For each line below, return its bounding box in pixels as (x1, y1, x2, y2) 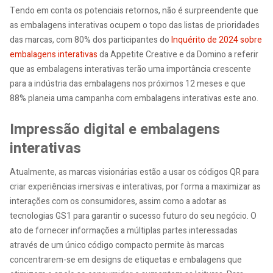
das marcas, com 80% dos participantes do (10, 34, 171, 47)
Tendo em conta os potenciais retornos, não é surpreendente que (10, 4, 258, 18)
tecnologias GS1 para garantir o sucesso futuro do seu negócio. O (10, 209, 257, 222)
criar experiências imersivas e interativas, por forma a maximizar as (10, 180, 261, 193)
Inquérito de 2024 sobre (171, 34, 262, 47)
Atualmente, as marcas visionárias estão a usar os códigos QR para (10, 165, 259, 179)
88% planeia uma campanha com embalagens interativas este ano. (10, 92, 260, 105)
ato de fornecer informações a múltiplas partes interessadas (10, 224, 238, 237)
